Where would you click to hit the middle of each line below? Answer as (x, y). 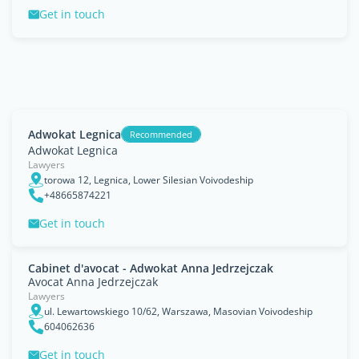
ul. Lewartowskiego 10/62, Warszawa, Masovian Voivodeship (178, 311)
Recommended (161, 134)
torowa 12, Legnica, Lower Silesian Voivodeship (149, 179)
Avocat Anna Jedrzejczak (93, 282)
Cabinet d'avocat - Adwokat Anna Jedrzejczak (151, 268)
